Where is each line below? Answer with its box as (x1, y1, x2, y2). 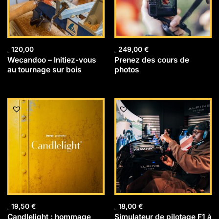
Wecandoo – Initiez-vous (7, 55, 96, 65)
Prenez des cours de (114, 55, 189, 65)
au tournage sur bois (7, 65, 82, 74)
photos (114, 65, 139, 74)
